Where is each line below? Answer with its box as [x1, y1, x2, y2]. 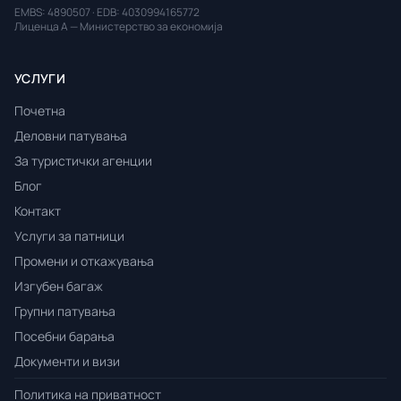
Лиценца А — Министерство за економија [14, 19, 223, 34]
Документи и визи [14, 353, 120, 370]
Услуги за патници [14, 227, 124, 244]
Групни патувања [14, 303, 115, 320]
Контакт [14, 202, 61, 219]
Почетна [14, 102, 65, 119]
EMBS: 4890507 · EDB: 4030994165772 [14, 4, 200, 20]
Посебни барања [14, 328, 115, 345]
